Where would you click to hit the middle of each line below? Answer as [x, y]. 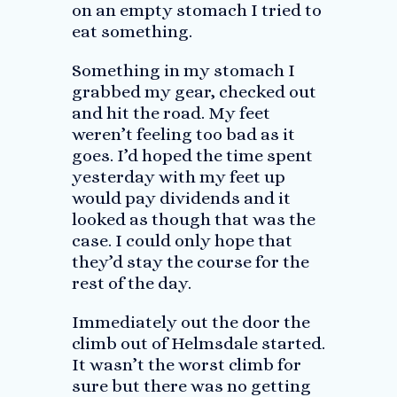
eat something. [132, 31]
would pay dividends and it [181, 198]
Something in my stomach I [183, 70]
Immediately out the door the [191, 322]
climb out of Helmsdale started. [198, 343]
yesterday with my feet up [178, 177]
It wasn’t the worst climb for [186, 365]
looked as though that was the [193, 219]
